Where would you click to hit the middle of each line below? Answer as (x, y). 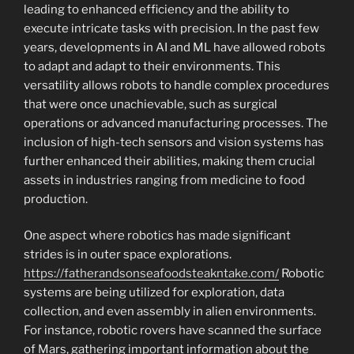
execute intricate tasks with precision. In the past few (171, 28)
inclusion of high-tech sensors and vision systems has (174, 142)
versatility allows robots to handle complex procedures (177, 85)
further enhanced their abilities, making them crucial (169, 161)
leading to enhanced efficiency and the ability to (156, 9)
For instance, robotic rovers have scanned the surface (173, 330)
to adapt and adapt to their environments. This (152, 66)
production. (56, 199)
